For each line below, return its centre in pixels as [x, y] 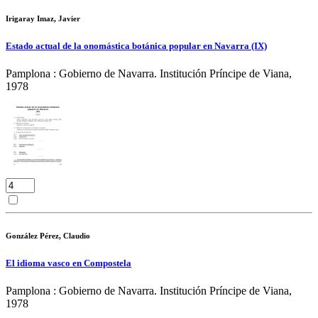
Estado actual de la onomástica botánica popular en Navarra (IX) [136, 46]
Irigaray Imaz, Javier [43, 19]
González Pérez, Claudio [48, 236]
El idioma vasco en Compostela [68, 263]
